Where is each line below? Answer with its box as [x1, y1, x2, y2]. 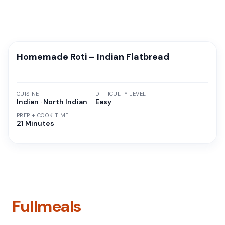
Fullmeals [12, 195, 81, 217]
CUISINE [17, 90, 39, 97]
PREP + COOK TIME [17, 111, 69, 119]
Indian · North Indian [17, 97, 87, 106]
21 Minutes [17, 118, 54, 128]
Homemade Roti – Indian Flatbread [17, 51, 169, 63]
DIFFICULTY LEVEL [95, 90, 146, 97]
